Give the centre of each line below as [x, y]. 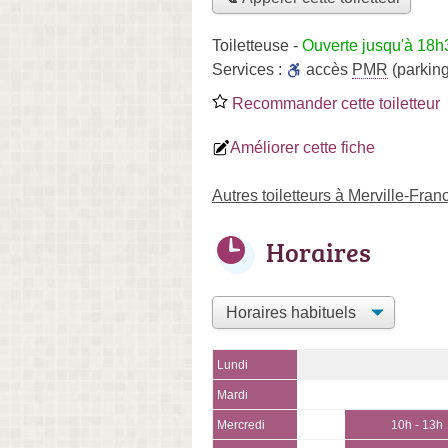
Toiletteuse [250, 45]
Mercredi [241, 424]
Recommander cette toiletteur [334, 103]
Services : [249, 69]
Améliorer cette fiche [302, 147]
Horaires [318, 251]
